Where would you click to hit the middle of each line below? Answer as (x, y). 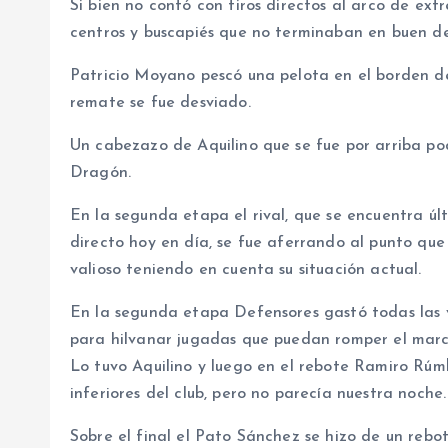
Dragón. (101, 173)
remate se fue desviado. (160, 103)
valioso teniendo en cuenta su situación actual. (246, 270)
